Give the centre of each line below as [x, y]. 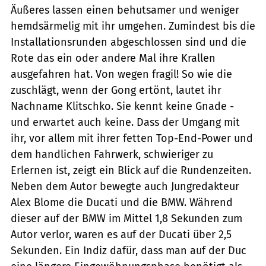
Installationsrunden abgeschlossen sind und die [129, 42]
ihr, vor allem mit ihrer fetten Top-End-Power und [132, 138]
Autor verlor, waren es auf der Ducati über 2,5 [121, 234]
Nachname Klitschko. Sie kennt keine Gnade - [122, 106]
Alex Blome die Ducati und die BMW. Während [122, 202]
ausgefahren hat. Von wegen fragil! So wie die [121, 74]
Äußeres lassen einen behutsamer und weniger [125, 10]
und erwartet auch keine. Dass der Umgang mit [125, 122]
